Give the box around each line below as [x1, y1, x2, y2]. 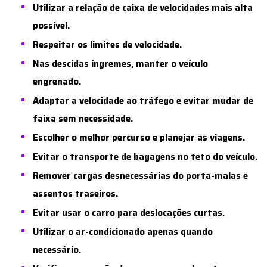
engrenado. [33, 74, 81, 89]
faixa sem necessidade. [33, 111, 133, 126]
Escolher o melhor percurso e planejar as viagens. [33, 130, 245, 145]
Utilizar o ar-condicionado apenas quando [33, 224, 213, 239]
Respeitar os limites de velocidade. [33, 37, 182, 52]
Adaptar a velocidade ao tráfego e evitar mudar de [33, 93, 253, 108]
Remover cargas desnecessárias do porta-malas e [33, 168, 248, 183]
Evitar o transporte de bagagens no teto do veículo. [33, 149, 257, 164]
